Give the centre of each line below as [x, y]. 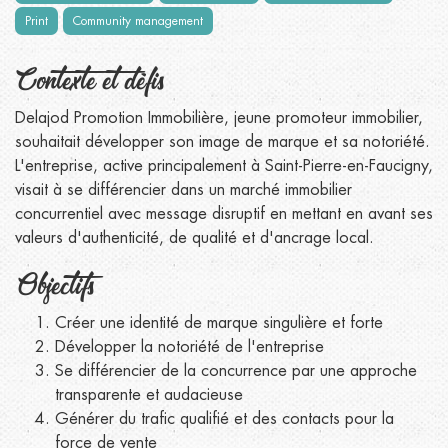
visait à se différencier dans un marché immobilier [183, 190]
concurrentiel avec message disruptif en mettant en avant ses [224, 214]
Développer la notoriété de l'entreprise [189, 347]
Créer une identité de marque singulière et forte [219, 323]
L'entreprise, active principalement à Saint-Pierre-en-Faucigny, [224, 166]
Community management [138, 21]
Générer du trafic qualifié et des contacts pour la [224, 419]
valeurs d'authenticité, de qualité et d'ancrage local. [194, 238]
